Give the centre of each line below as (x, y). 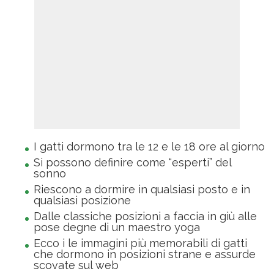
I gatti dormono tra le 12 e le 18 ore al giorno (149, 147)
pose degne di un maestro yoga (117, 228)
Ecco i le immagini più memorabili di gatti (140, 243)
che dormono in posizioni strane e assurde (145, 254)
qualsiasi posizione (82, 201)
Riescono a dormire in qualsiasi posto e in (142, 190)
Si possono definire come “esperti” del (132, 163)
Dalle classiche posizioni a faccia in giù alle (145, 217)
